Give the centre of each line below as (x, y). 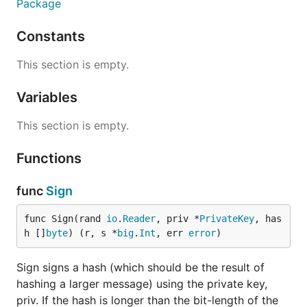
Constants (52, 36)
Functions (51, 158)
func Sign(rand (65, 219)
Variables (49, 97)
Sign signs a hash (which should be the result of (140, 267)
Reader (139, 219)
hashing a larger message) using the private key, (142, 284)
